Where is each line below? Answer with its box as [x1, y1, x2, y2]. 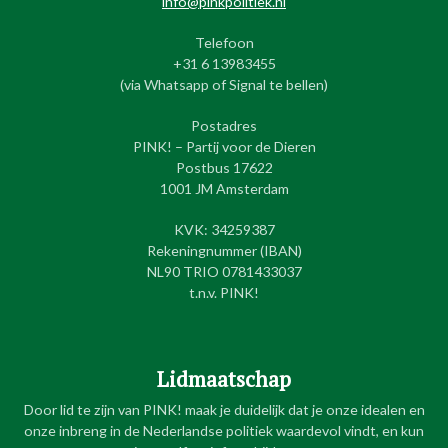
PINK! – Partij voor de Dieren [132, 137, 316, 155]
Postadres [191, 116, 257, 134]
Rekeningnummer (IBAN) [146, 241, 302, 259]
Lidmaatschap [157, 365, 291, 394]
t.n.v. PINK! [189, 283, 259, 301]
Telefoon [194, 33, 254, 51]
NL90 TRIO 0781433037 [146, 262, 302, 280]
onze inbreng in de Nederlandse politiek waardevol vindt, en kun [24, 421, 424, 439]
